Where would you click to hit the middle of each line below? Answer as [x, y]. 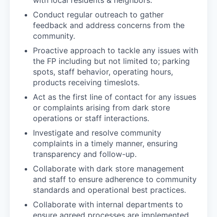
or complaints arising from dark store [101, 107]
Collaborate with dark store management [108, 168]
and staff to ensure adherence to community [115, 179]
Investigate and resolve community [97, 132]
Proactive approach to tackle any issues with [116, 50]
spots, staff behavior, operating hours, [103, 71]
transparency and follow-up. [85, 154]
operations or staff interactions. [91, 118]
